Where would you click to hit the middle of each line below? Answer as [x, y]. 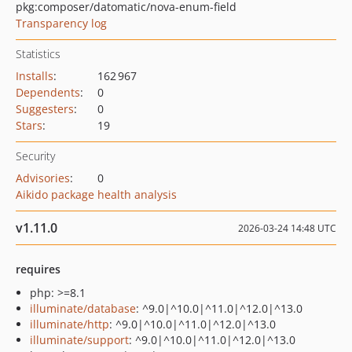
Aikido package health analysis [96, 194]
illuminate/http [70, 324]
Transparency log [61, 23]
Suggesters [45, 109]
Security [35, 156]
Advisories [43, 178]
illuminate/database [83, 308]
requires [38, 269]
